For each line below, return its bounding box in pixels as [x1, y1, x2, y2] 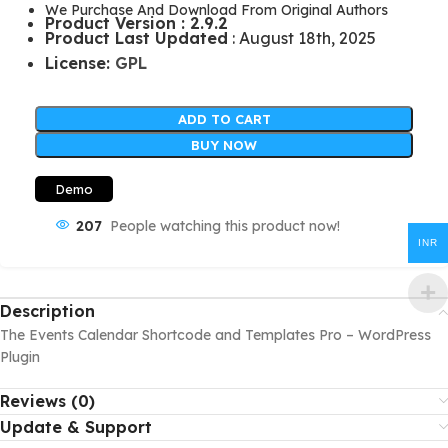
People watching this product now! [110, 217, 340, 235]
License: [45, 53, 115, 73]
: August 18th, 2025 [228, 28, 376, 48]
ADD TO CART [177, 111, 271, 127]
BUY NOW [191, 137, 257, 153]
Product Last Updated [45, 28, 228, 48]
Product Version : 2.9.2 [45, 13, 228, 33]
